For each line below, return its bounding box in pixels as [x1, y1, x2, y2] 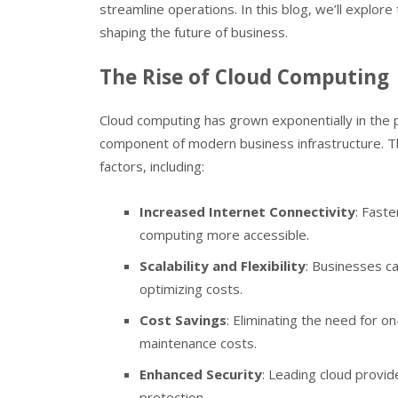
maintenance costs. [139, 333, 257, 352]
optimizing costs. [139, 279, 243, 298]
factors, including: [99, 157, 204, 176]
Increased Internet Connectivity [139, 202, 355, 220]
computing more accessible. [139, 225, 309, 243]
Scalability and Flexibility [139, 256, 306, 275]
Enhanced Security [139, 364, 262, 383]
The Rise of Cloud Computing [99, 62, 389, 91]
